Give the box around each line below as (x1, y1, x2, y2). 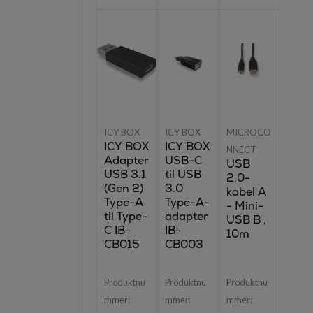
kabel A (226, 184, 266, 199)
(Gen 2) (103, 181, 143, 196)
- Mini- (226, 198, 263, 213)
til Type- (103, 209, 147, 224)
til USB (165, 167, 202, 182)
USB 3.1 (103, 167, 146, 182)
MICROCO (226, 126, 271, 138)
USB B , (226, 212, 266, 227)
